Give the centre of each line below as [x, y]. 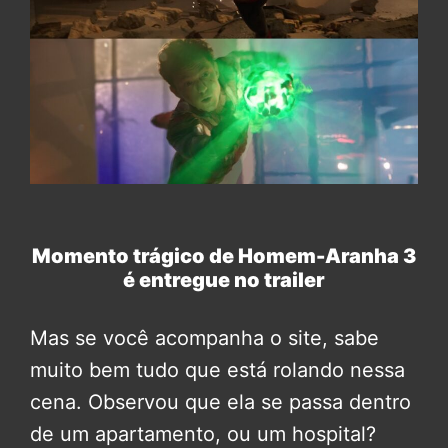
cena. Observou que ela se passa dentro [220, 402]
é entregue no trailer [224, 280]
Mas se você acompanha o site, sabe [204, 338]
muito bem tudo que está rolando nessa [217, 370]
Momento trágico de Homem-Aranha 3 [224, 256]
